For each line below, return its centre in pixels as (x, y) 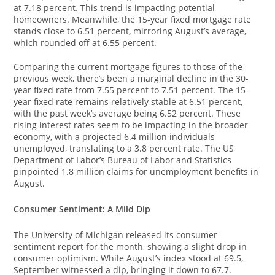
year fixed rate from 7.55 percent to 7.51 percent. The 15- (131, 90)
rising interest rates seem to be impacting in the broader (131, 125)
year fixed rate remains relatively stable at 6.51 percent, (128, 102)
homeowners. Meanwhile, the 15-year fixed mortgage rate (133, 19)
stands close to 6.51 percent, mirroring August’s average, (130, 31)
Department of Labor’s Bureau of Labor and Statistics (123, 160)
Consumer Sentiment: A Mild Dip (82, 209)
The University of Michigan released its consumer (116, 235)
